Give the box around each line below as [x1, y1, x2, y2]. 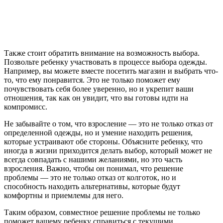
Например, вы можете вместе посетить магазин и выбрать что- [4, 66, 218, 75]
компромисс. [4, 102, 47, 111]
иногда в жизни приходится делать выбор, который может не [4, 146, 212, 155]
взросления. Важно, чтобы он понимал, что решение [4, 164, 183, 173]
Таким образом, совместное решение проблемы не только [4, 208, 200, 217]
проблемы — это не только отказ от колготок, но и [4, 173, 176, 182]
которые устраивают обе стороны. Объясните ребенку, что [4, 137, 203, 146]
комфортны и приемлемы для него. [4, 191, 123, 200]
